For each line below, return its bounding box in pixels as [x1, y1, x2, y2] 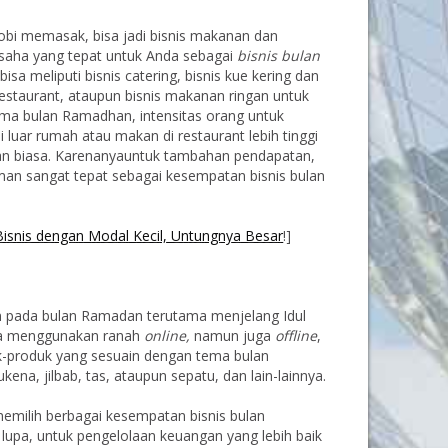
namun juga [190, 326, 276, 345]
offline [275, 326, 318, 345]
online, [144, 326, 191, 345]
